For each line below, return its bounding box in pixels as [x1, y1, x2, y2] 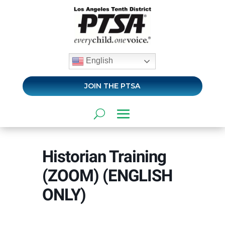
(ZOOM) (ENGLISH [42, 165, 172, 185]
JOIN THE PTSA [84, 81, 141, 90]
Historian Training [42, 146, 166, 166]
